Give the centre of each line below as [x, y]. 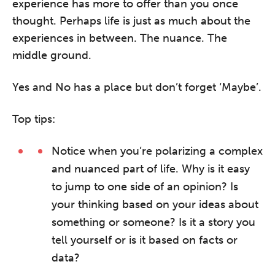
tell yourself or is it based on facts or [145, 240]
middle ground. [52, 55]
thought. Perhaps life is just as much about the [131, 21]
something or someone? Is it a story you [153, 222]
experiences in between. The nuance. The [120, 38]
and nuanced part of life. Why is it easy [151, 169]
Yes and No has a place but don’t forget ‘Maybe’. [137, 87]
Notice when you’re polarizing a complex [157, 151]
